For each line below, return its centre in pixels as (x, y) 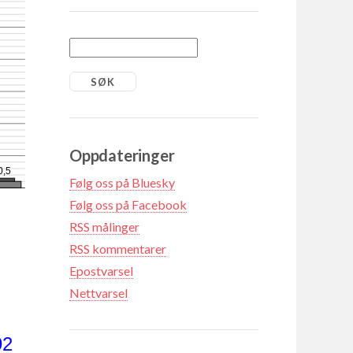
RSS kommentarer (118, 248)
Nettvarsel (98, 292)
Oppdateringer (122, 155)
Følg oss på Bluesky (122, 182)
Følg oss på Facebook (128, 204)
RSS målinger (104, 226)
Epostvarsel (101, 270)
